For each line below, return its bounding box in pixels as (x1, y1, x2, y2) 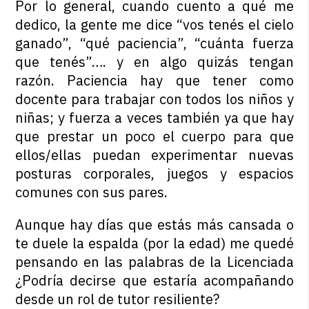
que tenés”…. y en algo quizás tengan (15, 52, 294, 71)
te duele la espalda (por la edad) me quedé (15, 234, 294, 252)
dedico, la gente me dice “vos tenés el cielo (15, 15, 294, 34)
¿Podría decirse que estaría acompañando (15, 271, 294, 290)
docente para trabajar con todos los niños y (15, 90, 294, 108)
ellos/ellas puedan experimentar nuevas (15, 146, 294, 164)
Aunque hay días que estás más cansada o (15, 215, 294, 234)
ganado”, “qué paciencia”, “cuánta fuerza (15, 34, 294, 52)
